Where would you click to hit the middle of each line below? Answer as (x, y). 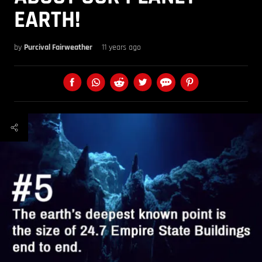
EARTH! (47, 20)
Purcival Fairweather (58, 47)
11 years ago (121, 47)
